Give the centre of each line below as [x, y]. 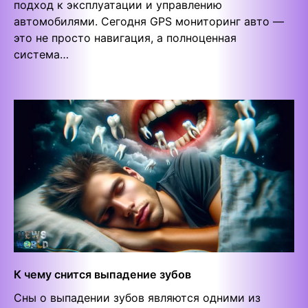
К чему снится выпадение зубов [102, 275]
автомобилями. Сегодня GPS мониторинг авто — [149, 21]
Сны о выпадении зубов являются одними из [137, 298]
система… [41, 54]
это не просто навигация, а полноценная [125, 37]
